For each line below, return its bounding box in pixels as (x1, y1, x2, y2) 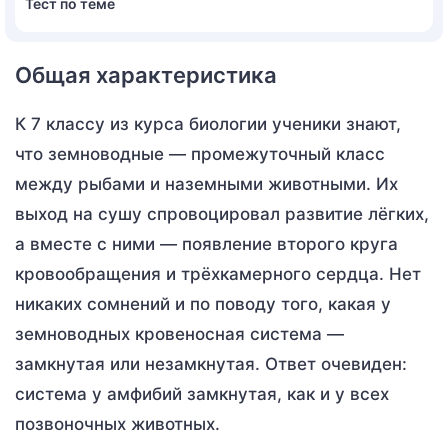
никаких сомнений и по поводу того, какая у (15, 293, 391, 314)
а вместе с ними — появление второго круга (15, 233, 398, 254)
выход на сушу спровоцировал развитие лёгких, (15, 203, 429, 224)
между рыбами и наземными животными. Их (15, 173, 398, 194)
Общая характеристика (15, 61, 277, 88)
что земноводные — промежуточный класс (15, 143, 385, 164)
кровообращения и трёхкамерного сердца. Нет (15, 263, 421, 284)
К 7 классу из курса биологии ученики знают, (15, 113, 401, 134)
